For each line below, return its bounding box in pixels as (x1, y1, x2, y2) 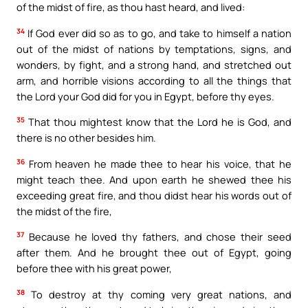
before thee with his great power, (16, 261, 172, 276)
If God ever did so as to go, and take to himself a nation (25, 25, 291, 40)
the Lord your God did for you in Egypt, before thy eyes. (16, 89, 274, 103)
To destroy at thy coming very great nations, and (25, 287, 291, 301)
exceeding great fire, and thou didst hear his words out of (16, 188, 291, 202)
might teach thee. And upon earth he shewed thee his (16, 172, 291, 186)
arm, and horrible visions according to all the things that (16, 73, 291, 87)
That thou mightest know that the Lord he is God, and (25, 115, 291, 129)
